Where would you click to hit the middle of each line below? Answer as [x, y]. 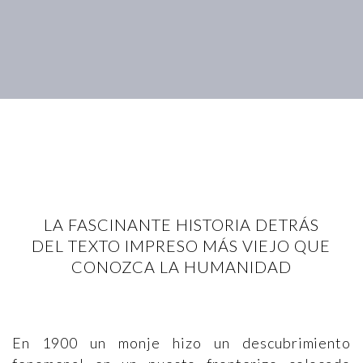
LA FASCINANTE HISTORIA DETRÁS [181, 224]
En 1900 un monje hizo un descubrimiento [181, 343]
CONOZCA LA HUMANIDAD [181, 267]
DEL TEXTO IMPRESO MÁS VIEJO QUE [181, 246]
